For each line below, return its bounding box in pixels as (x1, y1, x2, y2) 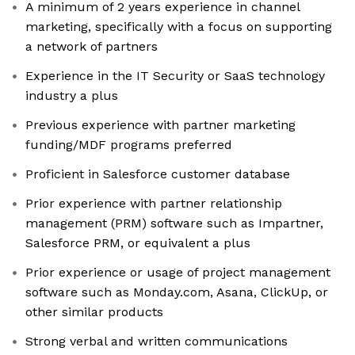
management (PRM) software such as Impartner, (25, 216, 323, 231)
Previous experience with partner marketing (25, 117, 296, 133)
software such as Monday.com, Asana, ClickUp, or (25, 284, 328, 300)
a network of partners (25, 39, 158, 55)
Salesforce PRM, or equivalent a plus (25, 235, 250, 251)
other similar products (25, 304, 163, 320)
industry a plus (25, 88, 118, 104)
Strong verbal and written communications (25, 334, 288, 349)
